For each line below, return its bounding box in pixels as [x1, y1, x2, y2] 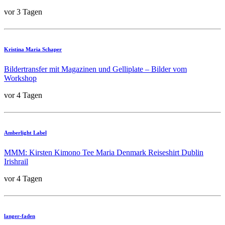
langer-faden [4, 212, 35, 219]
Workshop [4, 73, 37, 82]
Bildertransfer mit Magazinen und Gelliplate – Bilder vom [4, 64, 187, 73]
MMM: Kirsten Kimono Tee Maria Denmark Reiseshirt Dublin [4, 148, 203, 157]
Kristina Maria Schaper [4, 46, 62, 52]
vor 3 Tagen [4, 7, 42, 16]
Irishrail [4, 157, 28, 166]
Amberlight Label [4, 129, 47, 136]
